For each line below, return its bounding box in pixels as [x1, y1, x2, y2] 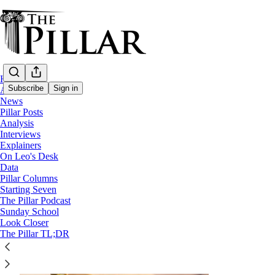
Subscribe [8, 83, 44, 93]
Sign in [53, 83, 78, 93]
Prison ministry [20, 121, 166, 153]
